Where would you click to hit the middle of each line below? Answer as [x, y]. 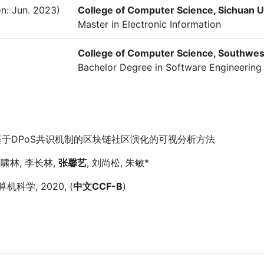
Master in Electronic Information [149, 24]
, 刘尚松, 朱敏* [118, 163]
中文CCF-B [98, 186]
